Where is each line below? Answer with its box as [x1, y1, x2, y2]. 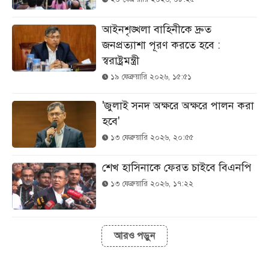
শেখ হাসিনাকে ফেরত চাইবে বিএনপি [102, 161, 252, 174]
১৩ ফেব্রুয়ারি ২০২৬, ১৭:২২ [108, 179, 193, 189]
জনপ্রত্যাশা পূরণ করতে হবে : [102, 38, 220, 52]
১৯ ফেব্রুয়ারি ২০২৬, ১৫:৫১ [108, 72, 192, 82]
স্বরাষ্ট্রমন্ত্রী [102, 54, 139, 67]
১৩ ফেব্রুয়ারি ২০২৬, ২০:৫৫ [108, 133, 193, 142]
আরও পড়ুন [114, 230, 155, 242]
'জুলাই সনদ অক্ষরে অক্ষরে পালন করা [102, 99, 254, 112]
